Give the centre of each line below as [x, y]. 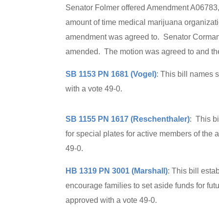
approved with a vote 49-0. [111, 200]
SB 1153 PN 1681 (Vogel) [111, 74]
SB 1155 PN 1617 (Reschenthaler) [128, 119]
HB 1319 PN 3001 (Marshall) [117, 171]
